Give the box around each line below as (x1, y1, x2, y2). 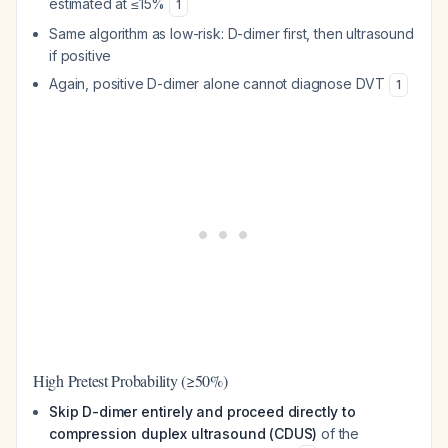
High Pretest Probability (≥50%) (33, 370, 228, 391)
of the (317, 425, 360, 442)
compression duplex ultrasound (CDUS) (49, 425, 318, 442)
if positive (49, 47, 112, 64)
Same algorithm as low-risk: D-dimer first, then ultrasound (49, 25, 414, 42)
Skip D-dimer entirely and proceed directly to (49, 403, 356, 420)
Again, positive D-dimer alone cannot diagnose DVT (49, 75, 389, 92)
